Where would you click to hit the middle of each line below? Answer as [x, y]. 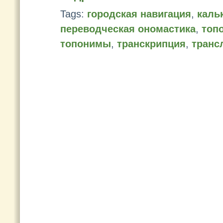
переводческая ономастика [128, 29]
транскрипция [151, 44]
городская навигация [139, 14]
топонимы [86, 44]
